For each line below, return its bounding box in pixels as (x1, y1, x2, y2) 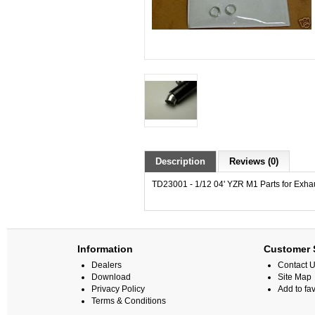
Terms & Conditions (91, 296, 166, 306)
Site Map (278, 272, 311, 282)
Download (91, 272, 131, 282)
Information (77, 243, 133, 255)
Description (155, 156, 205, 167)
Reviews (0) (229, 156, 278, 167)
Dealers (91, 260, 122, 270)
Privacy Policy (91, 284, 145, 294)
